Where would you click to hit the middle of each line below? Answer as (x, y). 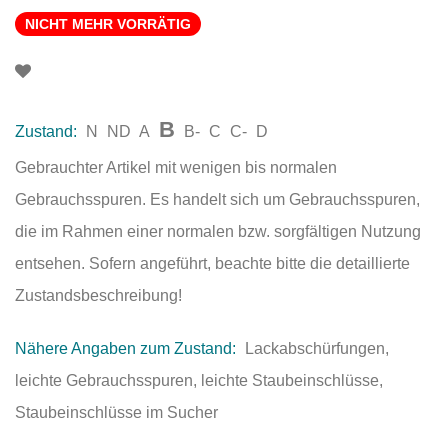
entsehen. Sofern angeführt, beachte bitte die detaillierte (212, 264)
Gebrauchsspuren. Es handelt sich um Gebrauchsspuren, (217, 200)
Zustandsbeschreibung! (98, 296)
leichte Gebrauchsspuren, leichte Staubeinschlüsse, (199, 381)
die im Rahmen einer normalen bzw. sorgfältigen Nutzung (218, 232)
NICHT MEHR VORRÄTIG (108, 24)
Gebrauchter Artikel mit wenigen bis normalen (176, 168)
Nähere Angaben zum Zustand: (127, 349)
